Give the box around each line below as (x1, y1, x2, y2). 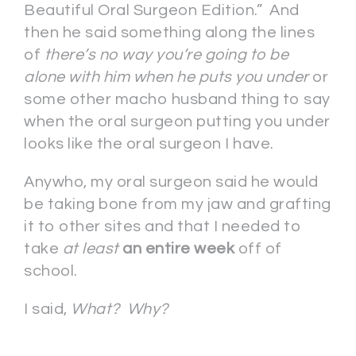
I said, (24, 301, 71, 317)
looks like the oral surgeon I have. (24, 136, 274, 152)
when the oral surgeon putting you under (24, 114, 331, 130)
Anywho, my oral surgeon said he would (24, 174, 319, 190)
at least (62, 241, 119, 257)
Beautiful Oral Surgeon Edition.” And (24, 2, 300, 18)
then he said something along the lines (24, 25, 315, 41)
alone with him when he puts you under (24, 69, 309, 85)
